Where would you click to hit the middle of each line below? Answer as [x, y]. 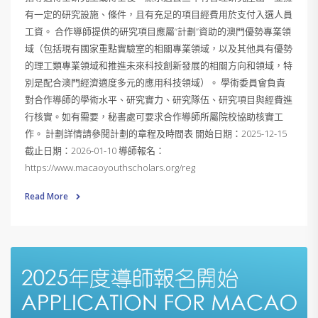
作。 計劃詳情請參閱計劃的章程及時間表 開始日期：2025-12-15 [156, 134]
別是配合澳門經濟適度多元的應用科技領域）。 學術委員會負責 [155, 83]
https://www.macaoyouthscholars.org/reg [110, 168]
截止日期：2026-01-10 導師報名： [95, 151]
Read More [48, 197]
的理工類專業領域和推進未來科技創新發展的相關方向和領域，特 [159, 66]
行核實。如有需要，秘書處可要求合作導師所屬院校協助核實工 [154, 117]
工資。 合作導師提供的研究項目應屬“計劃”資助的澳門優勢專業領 [158, 32]
